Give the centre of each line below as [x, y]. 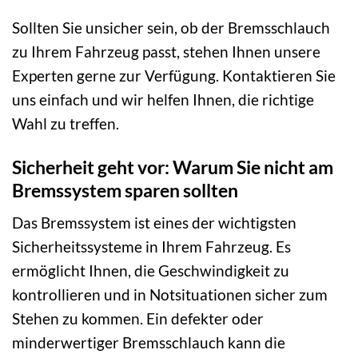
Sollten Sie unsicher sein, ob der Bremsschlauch [171, 27]
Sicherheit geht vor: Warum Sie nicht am [173, 167]
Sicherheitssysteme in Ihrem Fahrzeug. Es [151, 247]
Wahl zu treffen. [66, 123]
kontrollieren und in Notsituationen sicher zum [170, 295]
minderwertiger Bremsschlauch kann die [149, 343]
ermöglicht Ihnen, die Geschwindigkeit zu [151, 271]
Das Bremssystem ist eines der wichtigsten [154, 223]
